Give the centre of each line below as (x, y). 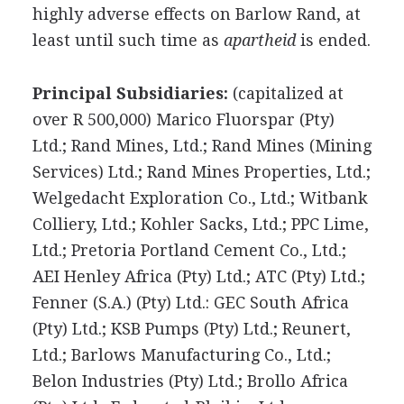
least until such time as (128, 40)
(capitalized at (285, 93)
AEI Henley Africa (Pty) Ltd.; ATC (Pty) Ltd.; (198, 276)
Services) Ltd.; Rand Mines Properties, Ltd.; (201, 172)
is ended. (333, 40)
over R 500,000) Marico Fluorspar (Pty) (183, 119)
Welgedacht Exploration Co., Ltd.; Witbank (200, 198)
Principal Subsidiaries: (130, 93)
